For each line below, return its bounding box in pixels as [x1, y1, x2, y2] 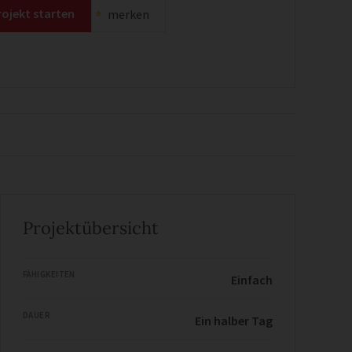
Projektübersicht [23, 216, 159, 239]
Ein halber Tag [195, 312, 273, 328]
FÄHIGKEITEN [23, 268, 75, 280]
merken [107, 5, 149, 22]
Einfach [231, 271, 273, 288]
